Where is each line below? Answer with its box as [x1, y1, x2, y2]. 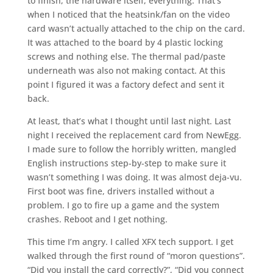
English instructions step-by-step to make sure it [27, 157, 226, 169]
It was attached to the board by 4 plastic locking [27, 37, 223, 48]
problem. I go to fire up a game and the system [27, 199, 219, 211]
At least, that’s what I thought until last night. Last [27, 115, 231, 127]
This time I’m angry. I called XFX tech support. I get [27, 236, 233, 247]
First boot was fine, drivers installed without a [27, 185, 214, 197]
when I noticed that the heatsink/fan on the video [27, 9, 230, 20]
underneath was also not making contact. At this [27, 65, 225, 76]
